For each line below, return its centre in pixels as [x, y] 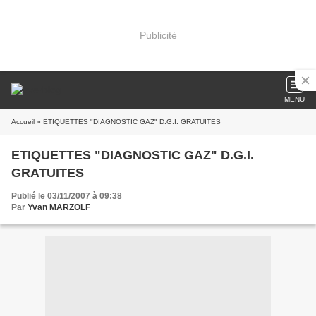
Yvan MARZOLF [59, 207]
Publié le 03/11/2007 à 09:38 [67, 196]
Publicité [158, 35]
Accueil [23, 122]
